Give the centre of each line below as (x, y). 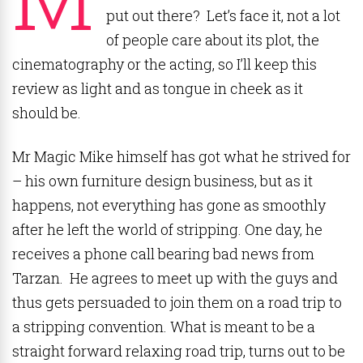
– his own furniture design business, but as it (162, 181)
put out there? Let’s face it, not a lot (223, 15)
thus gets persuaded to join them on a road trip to (177, 302)
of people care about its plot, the (213, 40)
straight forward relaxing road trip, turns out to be (179, 351)
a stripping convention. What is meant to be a (164, 327)
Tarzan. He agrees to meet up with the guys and (175, 278)
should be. (47, 113)
